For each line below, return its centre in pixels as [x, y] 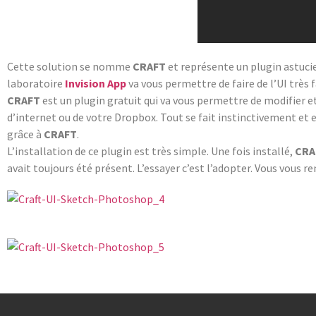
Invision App [96, 83]
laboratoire [36, 83]
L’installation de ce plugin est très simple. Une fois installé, [151, 151]
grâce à [25, 134]
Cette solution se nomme [69, 66]
